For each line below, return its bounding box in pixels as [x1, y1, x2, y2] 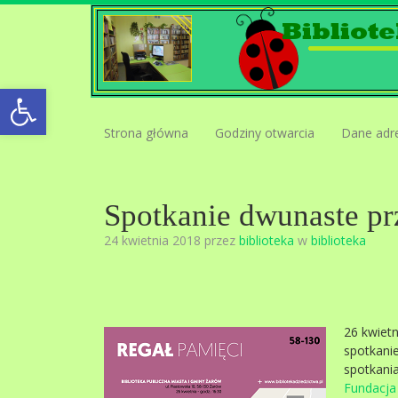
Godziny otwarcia [215, 124, 314, 141]
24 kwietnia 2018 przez [104, 232, 239, 249]
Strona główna [104, 124, 188, 141]
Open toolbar [8, 77, 104, 115]
